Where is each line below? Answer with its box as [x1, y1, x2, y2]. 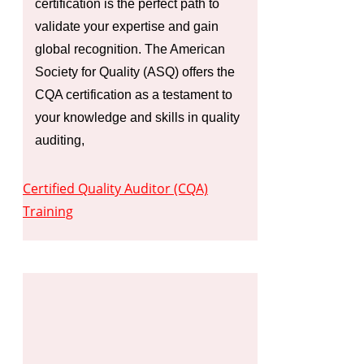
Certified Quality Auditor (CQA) [23, 179, 208, 197]
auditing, [35, 132, 84, 147]
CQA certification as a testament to [35, 87, 232, 102]
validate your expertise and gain [35, 19, 219, 33]
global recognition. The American [35, 41, 225, 56]
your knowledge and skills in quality [35, 110, 240, 124]
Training [23, 201, 73, 220]
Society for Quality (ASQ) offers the [35, 64, 235, 79]
